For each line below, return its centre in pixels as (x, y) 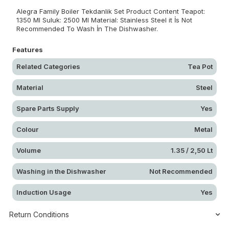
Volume (29, 150)
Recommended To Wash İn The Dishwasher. (87, 28)
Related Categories (48, 66)
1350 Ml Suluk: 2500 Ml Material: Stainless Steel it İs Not (104, 20)
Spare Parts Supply (48, 108)
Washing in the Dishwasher (61, 171)
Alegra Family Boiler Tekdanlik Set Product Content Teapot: (111, 11)
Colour (27, 129)
